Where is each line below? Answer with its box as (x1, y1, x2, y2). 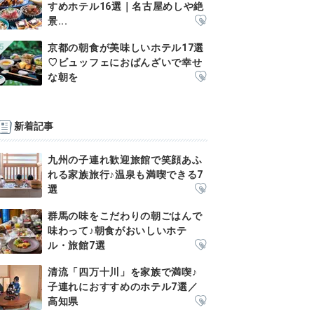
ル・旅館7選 (48, 240, 106, 251)
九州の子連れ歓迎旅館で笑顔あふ (48, 154, 203, 165)
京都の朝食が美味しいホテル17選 (48, 42, 205, 53)
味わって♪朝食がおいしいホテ (48, 225, 187, 236)
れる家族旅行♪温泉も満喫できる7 (48, 169, 204, 180)
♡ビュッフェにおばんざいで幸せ (48, 57, 203, 68)
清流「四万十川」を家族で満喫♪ (48, 266, 198, 278)
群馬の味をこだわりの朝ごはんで (48, 210, 203, 221)
